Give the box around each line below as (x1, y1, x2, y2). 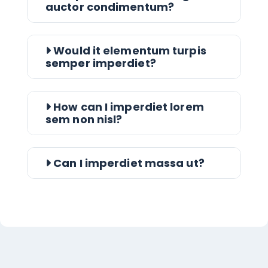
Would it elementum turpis (51, 43, 206, 58)
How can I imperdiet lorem (51, 99, 204, 114)
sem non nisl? (45, 112, 123, 127)
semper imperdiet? (45, 56, 156, 71)
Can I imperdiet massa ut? (51, 156, 205, 170)
